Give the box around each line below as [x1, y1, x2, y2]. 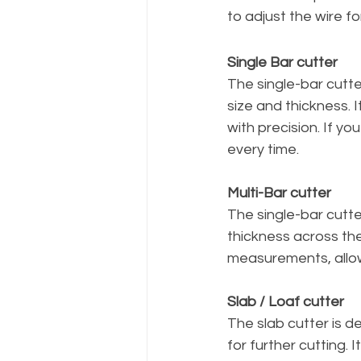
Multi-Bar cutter [227, 185, 331, 201]
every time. [227, 141, 299, 157]
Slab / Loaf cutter [227, 293, 344, 309]
